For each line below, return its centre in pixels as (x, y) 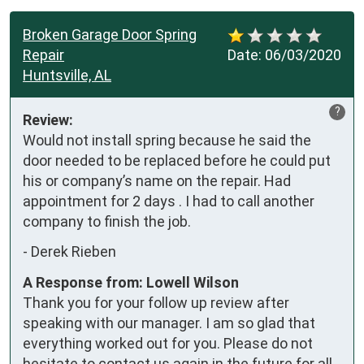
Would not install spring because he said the (167, 140)
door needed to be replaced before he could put (177, 160)
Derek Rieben (74, 252)
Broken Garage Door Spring (110, 34)
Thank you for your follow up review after (156, 302)
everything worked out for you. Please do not (168, 343)
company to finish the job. (107, 221)
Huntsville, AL (67, 75)
